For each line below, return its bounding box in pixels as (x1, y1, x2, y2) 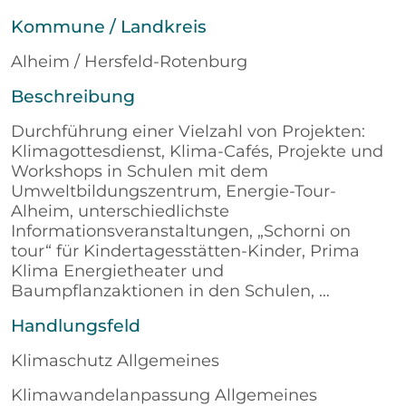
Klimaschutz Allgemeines (11, 351, 219, 370)
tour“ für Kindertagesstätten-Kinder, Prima (11, 241, 360, 260)
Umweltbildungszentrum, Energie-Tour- (11, 181, 336, 200)
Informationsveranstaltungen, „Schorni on (11, 221, 351, 240)
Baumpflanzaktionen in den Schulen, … (11, 281, 330, 300)
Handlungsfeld (11, 314, 140, 336)
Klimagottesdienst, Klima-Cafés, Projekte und (11, 141, 383, 160)
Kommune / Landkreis (11, 15, 207, 37)
